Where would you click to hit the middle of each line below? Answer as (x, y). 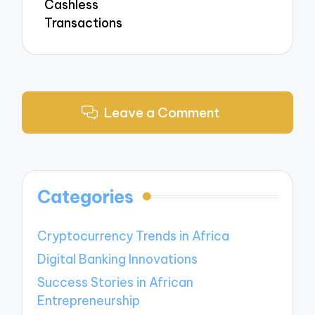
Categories (86, 197)
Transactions (84, 23)
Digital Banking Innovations (118, 259)
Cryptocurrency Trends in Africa (134, 236)
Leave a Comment (161, 112)
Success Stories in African (116, 282)
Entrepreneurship (89, 300)
